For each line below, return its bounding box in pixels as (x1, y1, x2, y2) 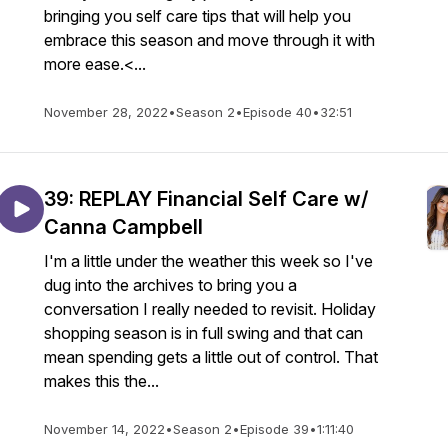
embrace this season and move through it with (44, 30, 375, 50)
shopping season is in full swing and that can (44, 323, 363, 343)
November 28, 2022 (44, 104, 168, 120)
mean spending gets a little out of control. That (44, 347, 378, 367)
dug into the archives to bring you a (44, 275, 297, 295)
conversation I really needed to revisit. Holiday (44, 299, 376, 319)
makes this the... (44, 371, 159, 391)
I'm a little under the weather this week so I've (44, 251, 373, 271)
